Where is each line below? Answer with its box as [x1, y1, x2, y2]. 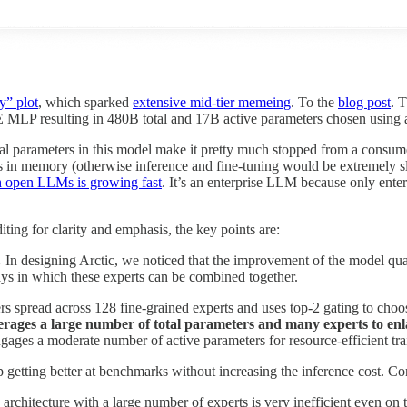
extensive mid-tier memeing [133, 94, 291, 110]
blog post [338, 94, 391, 110]
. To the [291, 94, 338, 110]
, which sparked [38, 94, 133, 110]
